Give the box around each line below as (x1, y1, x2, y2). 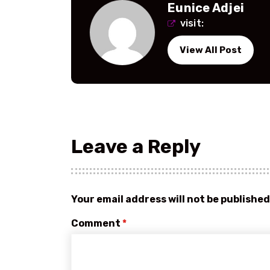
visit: (177, 17, 204, 29)
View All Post (180, 44, 242, 55)
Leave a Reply (71, 134, 201, 158)
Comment (71, 218, 122, 230)
